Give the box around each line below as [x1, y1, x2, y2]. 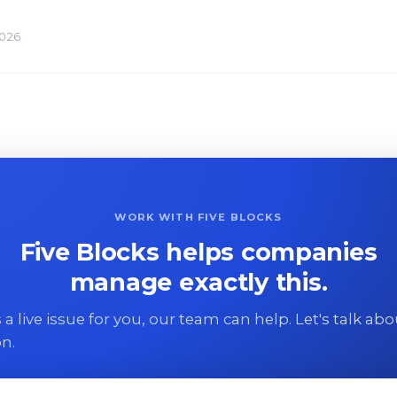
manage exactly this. [69, 267, 328, 297]
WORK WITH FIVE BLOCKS [114, 210, 283, 223]
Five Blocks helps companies [19, 237, 378, 267]
